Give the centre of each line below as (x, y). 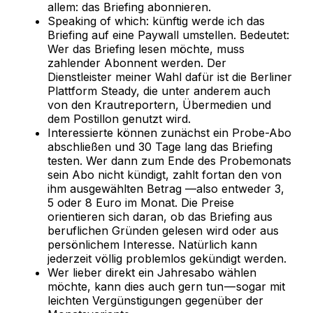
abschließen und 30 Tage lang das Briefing (160, 147)
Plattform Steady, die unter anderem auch (159, 91)
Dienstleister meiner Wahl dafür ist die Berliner (170, 77)
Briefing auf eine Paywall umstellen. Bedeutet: (168, 35)
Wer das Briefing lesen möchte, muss (146, 49)
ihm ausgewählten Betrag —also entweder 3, (166, 189)
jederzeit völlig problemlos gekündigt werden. (167, 259)
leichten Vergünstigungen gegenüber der (155, 301)
